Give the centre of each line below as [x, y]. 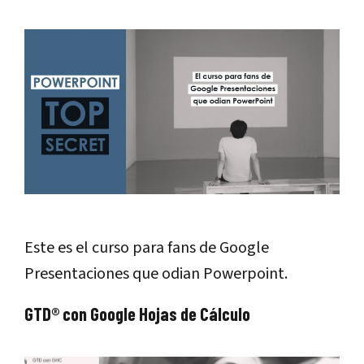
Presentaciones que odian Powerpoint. [156, 273]
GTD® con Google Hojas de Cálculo [137, 313]
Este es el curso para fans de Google [147, 247]
